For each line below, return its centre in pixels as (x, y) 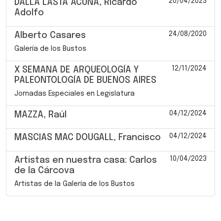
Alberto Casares (50, 35)
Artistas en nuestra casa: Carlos (86, 160)
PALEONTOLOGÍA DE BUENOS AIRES (85, 80)
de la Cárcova (44, 170)
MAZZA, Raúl (40, 115)
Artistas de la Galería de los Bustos (74, 184)
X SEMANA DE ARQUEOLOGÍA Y (76, 70)
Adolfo (29, 13)
